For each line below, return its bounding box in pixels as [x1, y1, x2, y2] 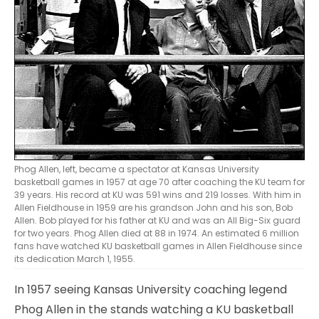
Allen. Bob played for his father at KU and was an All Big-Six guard [14, 214, 300, 226]
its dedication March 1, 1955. [14, 252, 135, 265]
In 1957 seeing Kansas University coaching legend [14, 281, 287, 298]
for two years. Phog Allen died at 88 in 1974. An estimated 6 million [14, 226, 299, 239]
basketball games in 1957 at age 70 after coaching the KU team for [14, 175, 305, 188]
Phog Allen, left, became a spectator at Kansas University [14, 162, 259, 175]
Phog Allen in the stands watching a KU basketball [14, 300, 293, 318]
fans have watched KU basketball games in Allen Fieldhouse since [14, 239, 302, 252]
